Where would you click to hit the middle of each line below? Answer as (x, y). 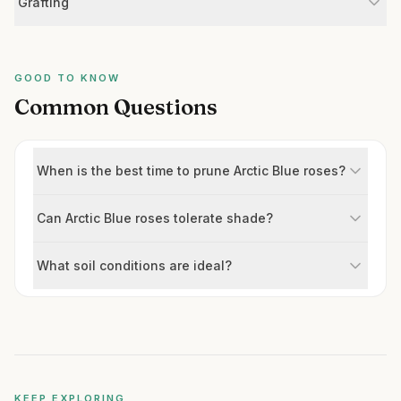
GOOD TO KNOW (67, 78)
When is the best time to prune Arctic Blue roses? (191, 171)
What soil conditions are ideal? (134, 265)
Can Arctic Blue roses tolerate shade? (155, 218)
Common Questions (116, 107)
